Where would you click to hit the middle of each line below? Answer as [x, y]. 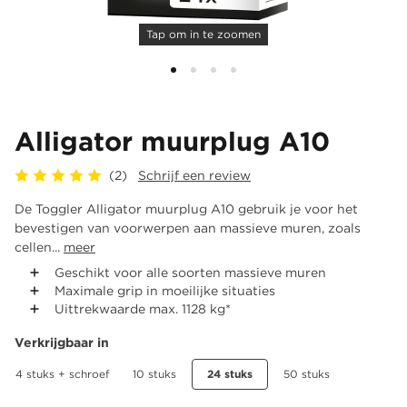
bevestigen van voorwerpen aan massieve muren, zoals [188, 228]
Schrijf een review [194, 175]
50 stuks [307, 374]
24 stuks [230, 374]
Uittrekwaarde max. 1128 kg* [143, 308]
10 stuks [154, 374]
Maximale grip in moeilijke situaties [165, 290]
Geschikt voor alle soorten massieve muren [190, 272]
